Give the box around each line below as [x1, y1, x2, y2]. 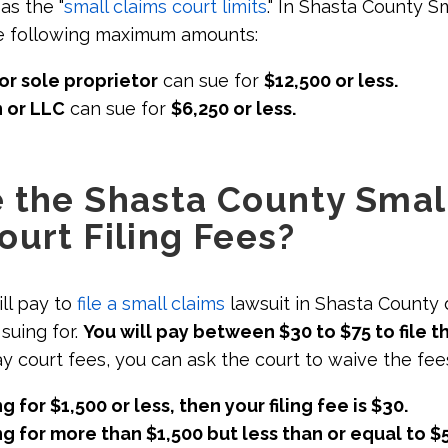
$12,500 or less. [264, 69, 398, 91]
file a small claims [72, 292, 225, 314]
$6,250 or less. [171, 97, 296, 119]
